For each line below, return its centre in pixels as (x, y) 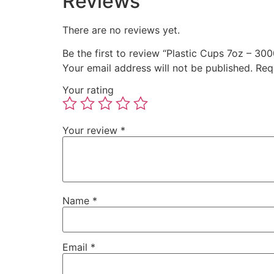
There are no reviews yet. (121, 30)
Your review (91, 130)
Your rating (88, 90)
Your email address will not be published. (157, 68)
